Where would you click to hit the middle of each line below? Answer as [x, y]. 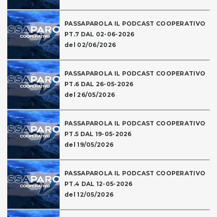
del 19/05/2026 [89, 145]
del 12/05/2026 [89, 195]
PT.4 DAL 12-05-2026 [99, 184]
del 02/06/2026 [90, 45]
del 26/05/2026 [90, 95]
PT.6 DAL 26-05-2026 [99, 84]
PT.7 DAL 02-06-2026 [100, 34]
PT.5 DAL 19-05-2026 [98, 134]
